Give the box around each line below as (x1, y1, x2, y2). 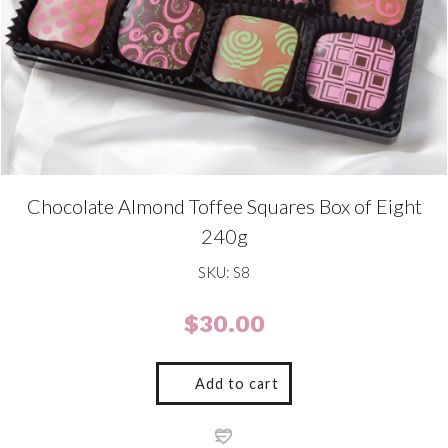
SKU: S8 (198, 263, 250, 282)
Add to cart (195, 374, 279, 392)
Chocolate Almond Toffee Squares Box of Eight (26, 194, 422, 219)
